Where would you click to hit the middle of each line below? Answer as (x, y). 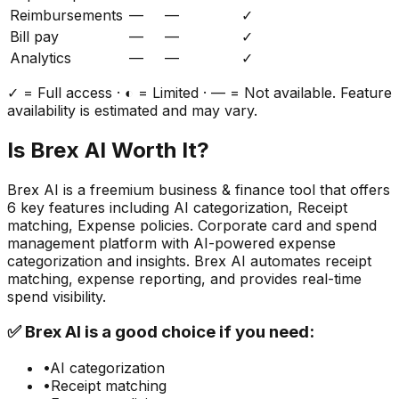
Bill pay (34, 36)
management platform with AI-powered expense (171, 243)
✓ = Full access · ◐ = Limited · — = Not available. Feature (199, 92)
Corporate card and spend (287, 225)
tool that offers (338, 189)
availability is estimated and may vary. (132, 110)
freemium (122, 189)
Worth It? (158, 150)
